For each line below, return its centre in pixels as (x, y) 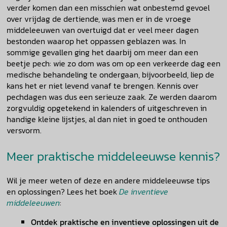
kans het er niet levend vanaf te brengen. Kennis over (103, 86)
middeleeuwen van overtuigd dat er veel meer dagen (103, 30)
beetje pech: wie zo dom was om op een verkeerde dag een (113, 64)
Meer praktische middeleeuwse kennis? (113, 156)
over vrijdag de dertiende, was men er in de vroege (99, 19)
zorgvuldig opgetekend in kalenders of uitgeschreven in (107, 108)
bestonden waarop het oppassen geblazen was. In (96, 41)
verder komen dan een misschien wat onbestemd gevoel (108, 8)
